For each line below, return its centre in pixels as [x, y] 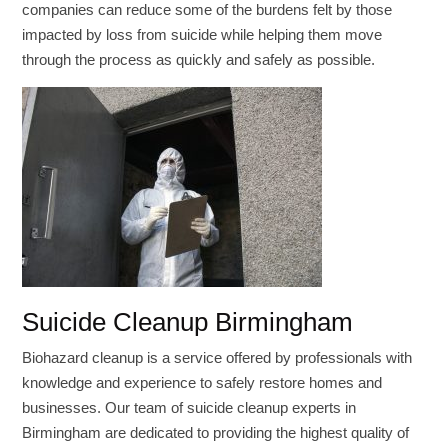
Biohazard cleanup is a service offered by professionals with [217, 357]
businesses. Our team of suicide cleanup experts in [189, 407]
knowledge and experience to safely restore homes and [202, 382]
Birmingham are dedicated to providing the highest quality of [216, 432]
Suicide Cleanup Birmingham [188, 322]
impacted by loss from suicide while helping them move [202, 34]
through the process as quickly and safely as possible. [199, 59]
